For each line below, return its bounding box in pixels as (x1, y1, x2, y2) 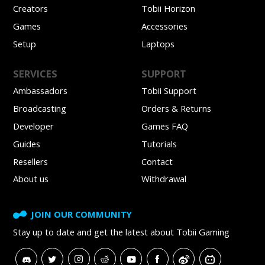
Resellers (13, 155, 49, 167)
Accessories (141, 20, 188, 32)
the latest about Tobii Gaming (110, 225, 230, 238)
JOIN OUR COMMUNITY (30, 208, 132, 221)
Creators (13, 2, 49, 14)
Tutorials (141, 137, 177, 150)
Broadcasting (13, 102, 67, 114)
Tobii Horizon (141, 2, 195, 14)
